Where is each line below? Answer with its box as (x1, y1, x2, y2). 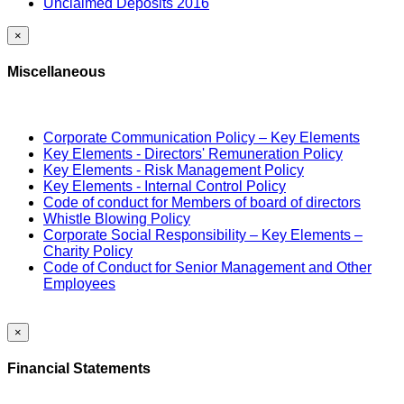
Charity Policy (43, 243, 133, 260)
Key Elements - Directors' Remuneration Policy (43, 146, 343, 162)
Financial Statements (7, 361, 151, 377)
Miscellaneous (7, 63, 106, 79)
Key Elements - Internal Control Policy (43, 179, 286, 195)
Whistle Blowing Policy (43, 211, 190, 227)
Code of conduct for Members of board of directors (43, 195, 361, 211)
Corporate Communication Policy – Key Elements (43, 130, 360, 146)
